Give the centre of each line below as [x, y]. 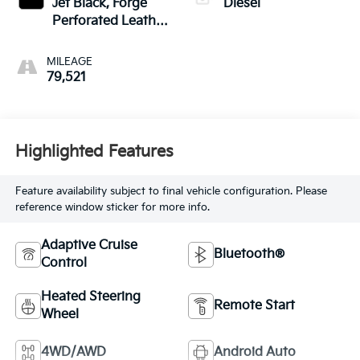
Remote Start [254, 306]
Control [63, 264]
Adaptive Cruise [89, 246]
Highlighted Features [94, 151]
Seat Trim [81, 39]
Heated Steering [90, 297]
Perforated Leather [110, 22]
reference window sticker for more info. [112, 207]
